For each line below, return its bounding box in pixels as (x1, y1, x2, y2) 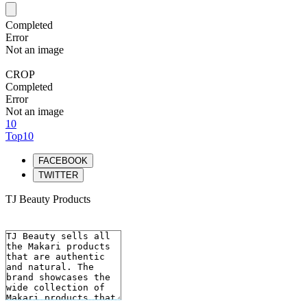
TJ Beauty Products (5, 193, 90, 205)
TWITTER (38, 170, 78, 180)
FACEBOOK (38, 156, 88, 166)
